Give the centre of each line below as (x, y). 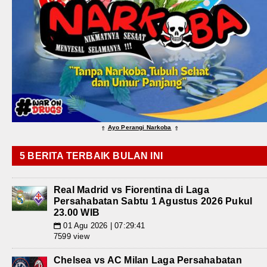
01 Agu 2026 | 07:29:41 (103, 226)
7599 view (72, 237)
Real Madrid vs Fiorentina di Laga (131, 190)
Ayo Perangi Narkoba (139, 128)
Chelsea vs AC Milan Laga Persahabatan (148, 260)
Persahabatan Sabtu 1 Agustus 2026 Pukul (153, 201)
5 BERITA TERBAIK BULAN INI (91, 156)
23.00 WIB (77, 213)
